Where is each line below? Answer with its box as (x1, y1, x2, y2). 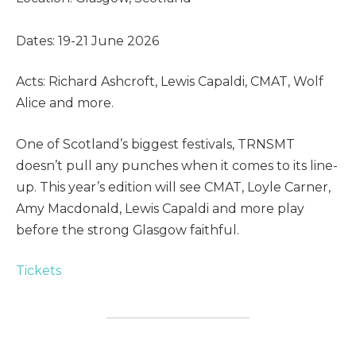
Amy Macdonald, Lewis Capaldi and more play (16, 200, 304, 216)
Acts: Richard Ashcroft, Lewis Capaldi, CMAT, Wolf (16, 74, 323, 90)
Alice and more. (16, 95, 114, 111)
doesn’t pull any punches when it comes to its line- (16, 157, 338, 173)
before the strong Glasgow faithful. (16, 222, 239, 238)
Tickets (16, 263, 61, 279)
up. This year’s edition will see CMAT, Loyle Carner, (16, 179, 331, 195)
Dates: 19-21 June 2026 (16, 33, 159, 48)
